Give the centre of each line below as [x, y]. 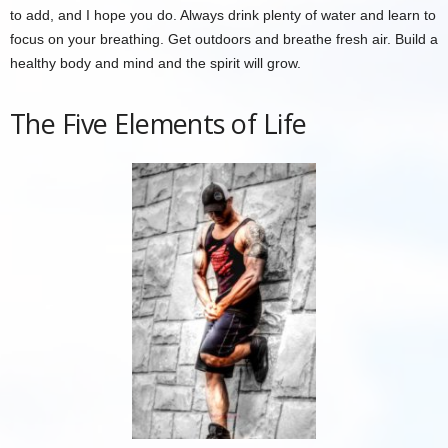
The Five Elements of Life [158, 123]
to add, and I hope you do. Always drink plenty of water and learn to [223, 15]
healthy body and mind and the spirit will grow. [155, 63]
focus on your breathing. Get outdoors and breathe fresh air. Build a [224, 39]
